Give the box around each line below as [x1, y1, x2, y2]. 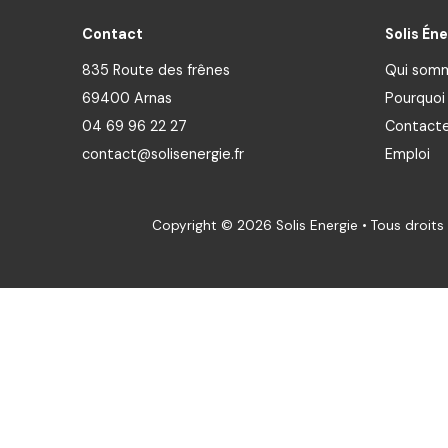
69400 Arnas [82, 89, 173, 108]
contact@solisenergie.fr [82, 145, 245, 164]
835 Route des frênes [82, 61, 231, 80]
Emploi [384, 145, 430, 164]
